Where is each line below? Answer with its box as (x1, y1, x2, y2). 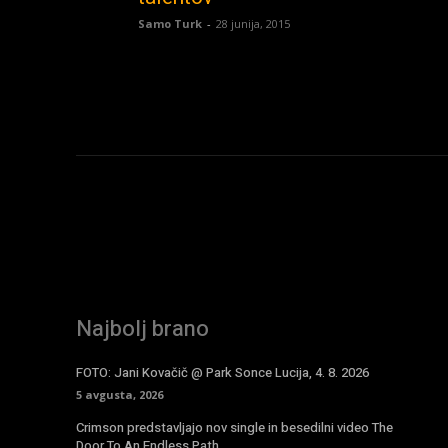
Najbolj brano (76, 312, 209, 345)
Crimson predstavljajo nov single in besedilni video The (76, 417, 393, 437)
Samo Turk (138, 15, 202, 31)
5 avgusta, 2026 (76, 386, 163, 402)
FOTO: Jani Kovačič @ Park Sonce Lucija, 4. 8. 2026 (76, 362, 369, 382)
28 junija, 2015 (216, 15, 290, 31)
